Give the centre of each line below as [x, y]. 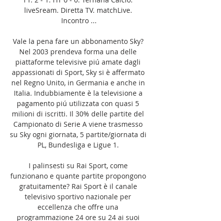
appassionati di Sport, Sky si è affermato [78, 72]
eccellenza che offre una [78, 207]
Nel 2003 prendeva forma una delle [78, 51]
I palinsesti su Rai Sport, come [78, 165]
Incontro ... [79, 20]
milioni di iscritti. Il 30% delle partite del [78, 113]
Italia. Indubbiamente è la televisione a [78, 93]
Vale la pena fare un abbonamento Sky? [78, 41]
